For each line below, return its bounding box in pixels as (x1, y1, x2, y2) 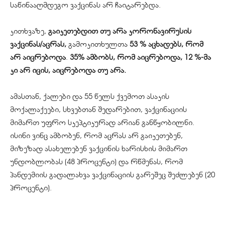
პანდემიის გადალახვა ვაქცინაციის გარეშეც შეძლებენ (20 (10, 170, 215, 179)
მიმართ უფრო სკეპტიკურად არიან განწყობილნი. (10, 118, 194, 127)
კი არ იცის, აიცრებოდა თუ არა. (10, 65, 126, 75)
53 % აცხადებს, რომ (130, 39, 203, 49)
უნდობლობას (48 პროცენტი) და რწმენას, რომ (10, 157, 183, 166)
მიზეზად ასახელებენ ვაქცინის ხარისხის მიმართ (10, 144, 187, 153)
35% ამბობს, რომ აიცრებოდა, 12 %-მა (70, 52, 211, 62)
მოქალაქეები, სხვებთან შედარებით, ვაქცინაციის (10, 104, 187, 114)
